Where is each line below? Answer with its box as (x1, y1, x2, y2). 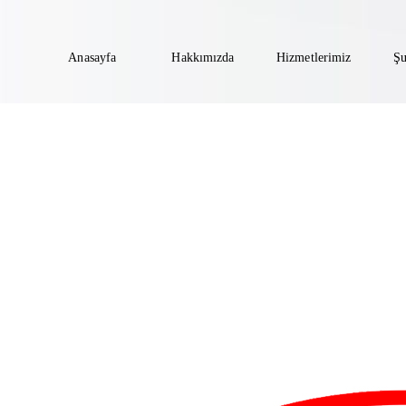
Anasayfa (68, 50, 117, 64)
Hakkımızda (171, 50, 235, 64)
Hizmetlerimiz (276, 50, 352, 64)
